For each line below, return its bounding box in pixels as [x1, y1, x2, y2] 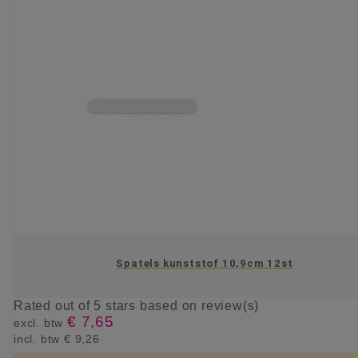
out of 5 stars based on [54, 299, 202, 313]
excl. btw [14, 316, 67, 330]
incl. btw [14, 332, 64, 346]
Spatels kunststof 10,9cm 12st [116, 257, 293, 269]
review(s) [201, 299, 260, 313]
